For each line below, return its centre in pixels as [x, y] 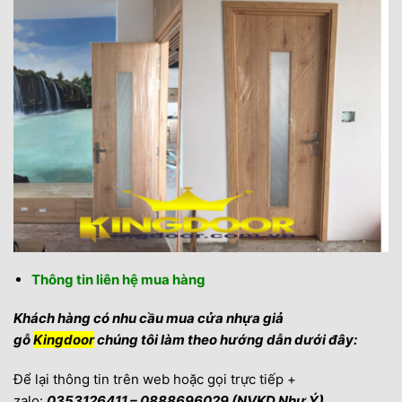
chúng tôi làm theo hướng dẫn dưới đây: [226, 340]
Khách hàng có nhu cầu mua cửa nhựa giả [149, 319]
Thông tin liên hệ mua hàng [118, 279]
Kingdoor [64, 340]
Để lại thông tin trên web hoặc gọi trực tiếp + [155, 379]
